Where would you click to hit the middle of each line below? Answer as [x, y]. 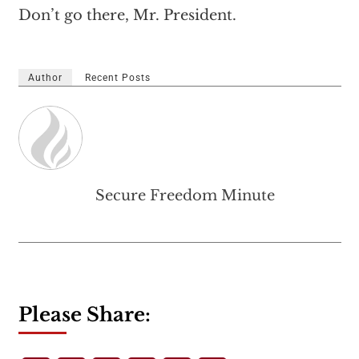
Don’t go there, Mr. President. [127, 15]
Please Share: [84, 315]
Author [45, 78]
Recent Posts [117, 78]
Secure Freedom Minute [185, 196]
